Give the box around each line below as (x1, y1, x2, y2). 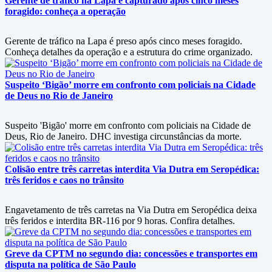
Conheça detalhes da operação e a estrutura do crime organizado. (5, 47, 253, 57)
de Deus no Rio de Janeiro (5, 90, 113, 101)
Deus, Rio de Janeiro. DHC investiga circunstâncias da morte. (5, 131, 242, 141)
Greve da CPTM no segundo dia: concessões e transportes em (5, 248, 257, 259)
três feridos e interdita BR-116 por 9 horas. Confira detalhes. (5, 216, 235, 226)
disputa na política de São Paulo (5, 259, 136, 270)
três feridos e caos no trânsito (5, 175, 124, 185)
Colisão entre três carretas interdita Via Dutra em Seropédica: (5, 164, 259, 174)
